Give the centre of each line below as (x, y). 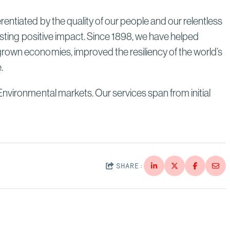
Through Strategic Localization (104, 11)
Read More (76, 24)
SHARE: (130, 166)
